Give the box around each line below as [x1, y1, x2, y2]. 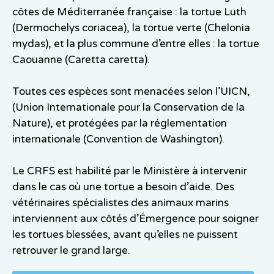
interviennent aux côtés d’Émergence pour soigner [12, 212, 259, 226]
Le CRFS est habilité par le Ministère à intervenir [12, 165, 247, 178]
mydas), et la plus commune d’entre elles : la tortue [12, 37, 259, 51]
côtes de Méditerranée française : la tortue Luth [12, 6, 246, 19]
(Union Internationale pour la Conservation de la [12, 101, 245, 114]
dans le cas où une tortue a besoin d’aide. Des [12, 180, 234, 194]
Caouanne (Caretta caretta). [12, 53, 150, 67]
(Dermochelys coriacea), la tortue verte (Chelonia [12, 21, 250, 35]
